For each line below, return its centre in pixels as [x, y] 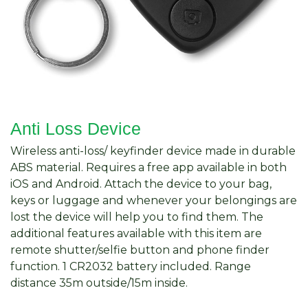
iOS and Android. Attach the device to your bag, [141, 184]
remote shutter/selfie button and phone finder [140, 250]
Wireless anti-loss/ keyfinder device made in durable [153, 151]
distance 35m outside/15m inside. [99, 283]
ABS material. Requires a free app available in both [148, 167]
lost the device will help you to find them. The [137, 217]
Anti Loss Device [76, 128]
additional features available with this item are [136, 233]
